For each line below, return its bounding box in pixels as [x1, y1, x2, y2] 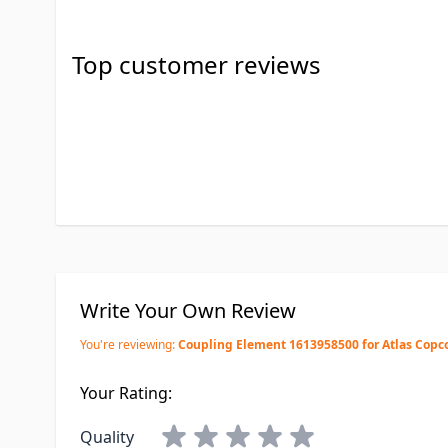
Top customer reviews [72, 48, 321, 81]
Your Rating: [80, 382, 172, 404]
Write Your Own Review [80, 297, 296, 324]
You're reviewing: [80, 336, 175, 353]
